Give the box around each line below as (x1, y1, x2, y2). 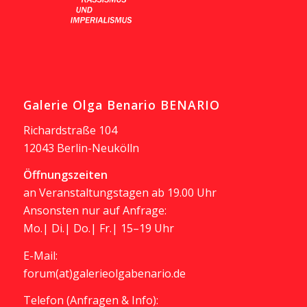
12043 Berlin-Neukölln (23, 140, 139, 156)
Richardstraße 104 (23, 122, 117, 138)
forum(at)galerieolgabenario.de (23, 265, 186, 281)
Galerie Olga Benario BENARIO (23, 96, 220, 113)
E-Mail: (23, 247, 58, 263)
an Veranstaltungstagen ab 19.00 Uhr (23, 185, 217, 201)
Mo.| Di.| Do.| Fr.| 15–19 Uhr (23, 221, 174, 236)
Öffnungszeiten (23, 167, 108, 183)
